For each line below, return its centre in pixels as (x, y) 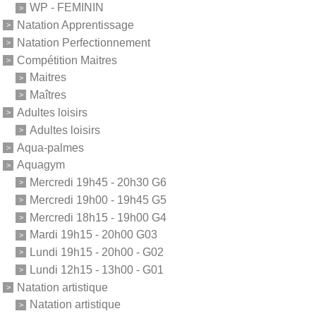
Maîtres (48, 95)
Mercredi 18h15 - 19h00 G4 (98, 217)
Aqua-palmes (50, 147)
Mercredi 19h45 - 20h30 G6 (98, 182)
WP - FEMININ (67, 8)
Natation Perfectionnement (84, 42)
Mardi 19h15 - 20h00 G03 (93, 235)
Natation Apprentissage (75, 25)
